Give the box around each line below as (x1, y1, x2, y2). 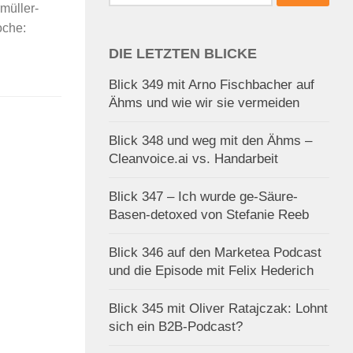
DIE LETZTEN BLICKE (109, 45, 257, 61)
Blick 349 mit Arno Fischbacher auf (109, 76, 314, 92)
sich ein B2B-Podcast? (109, 318, 243, 334)
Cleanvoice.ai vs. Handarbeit (109, 150, 278, 166)
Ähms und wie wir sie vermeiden (109, 95, 299, 110)
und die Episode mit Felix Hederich (109, 262, 314, 278)
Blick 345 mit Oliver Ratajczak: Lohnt (109, 300, 328, 316)
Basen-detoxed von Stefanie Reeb (109, 206, 309, 222)
